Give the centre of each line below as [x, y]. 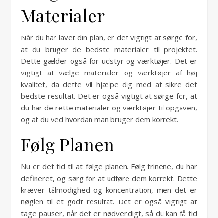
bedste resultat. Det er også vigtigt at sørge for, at [109, 96]
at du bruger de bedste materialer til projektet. [109, 49]
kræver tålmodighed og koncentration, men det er [109, 190]
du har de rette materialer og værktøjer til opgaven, [109, 108]
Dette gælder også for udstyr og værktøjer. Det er [109, 61]
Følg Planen [68, 144]
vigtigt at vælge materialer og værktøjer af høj [109, 73]
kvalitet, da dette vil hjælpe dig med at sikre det [109, 84]
